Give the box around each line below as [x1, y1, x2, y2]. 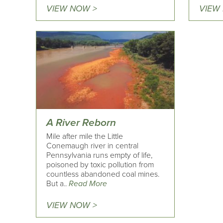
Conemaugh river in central [46, 141, 138, 151]
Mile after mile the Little [46, 131, 123, 142]
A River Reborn [46, 116, 116, 129]
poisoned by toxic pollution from [46, 160, 154, 170]
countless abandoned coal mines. [46, 169, 159, 180]
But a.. [46, 179, 69, 189]
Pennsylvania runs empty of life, [46, 150, 152, 161]
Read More [69, 179, 107, 189]
